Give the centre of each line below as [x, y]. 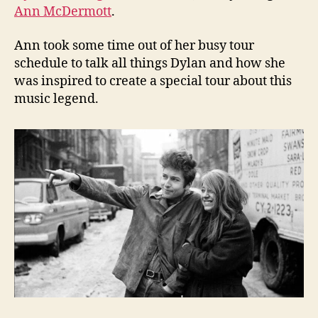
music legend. [56, 99]
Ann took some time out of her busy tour [134, 45]
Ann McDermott [63, 12]
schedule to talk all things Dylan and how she [150, 63]
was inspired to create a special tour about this [153, 81]
